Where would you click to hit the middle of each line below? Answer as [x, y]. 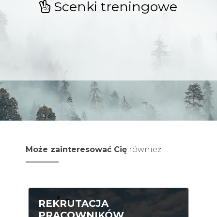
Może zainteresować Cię [76, 150]
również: [145, 150]
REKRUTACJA [73, 204]
